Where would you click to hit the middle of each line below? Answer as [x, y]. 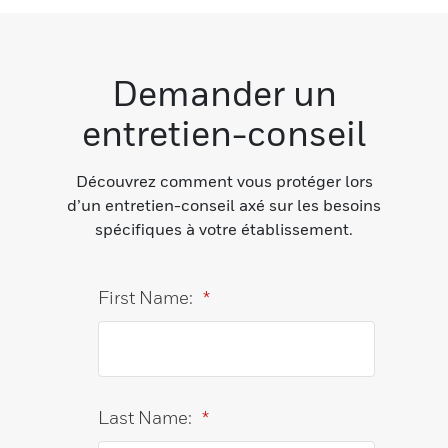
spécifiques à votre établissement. [224, 228]
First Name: [146, 297]
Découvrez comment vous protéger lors [224, 180]
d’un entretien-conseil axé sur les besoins [224, 204]
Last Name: [145, 417]
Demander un [224, 92]
